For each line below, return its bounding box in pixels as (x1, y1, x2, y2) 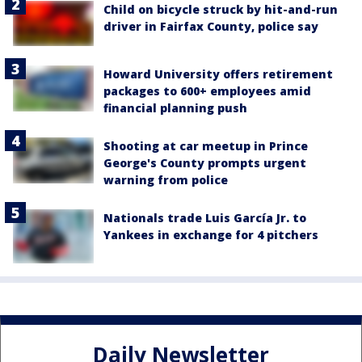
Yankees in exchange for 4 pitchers (103, 227, 318, 243)
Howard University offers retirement (103, 66, 333, 82)
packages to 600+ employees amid (103, 83, 311, 99)
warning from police (103, 172, 228, 188)
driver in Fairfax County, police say (103, 19, 318, 34)
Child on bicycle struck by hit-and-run (103, 2, 338, 17)
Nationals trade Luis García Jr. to (103, 210, 306, 226)
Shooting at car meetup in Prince (103, 138, 308, 154)
